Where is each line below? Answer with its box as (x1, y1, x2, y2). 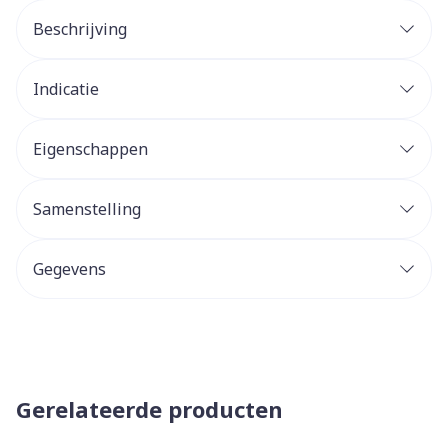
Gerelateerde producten (16, 394, 283, 424)
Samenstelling (33, 198, 141, 220)
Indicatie (33, 78, 99, 100)
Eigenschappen (33, 138, 148, 160)
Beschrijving (33, 18, 127, 40)
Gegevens (33, 258, 106, 280)
